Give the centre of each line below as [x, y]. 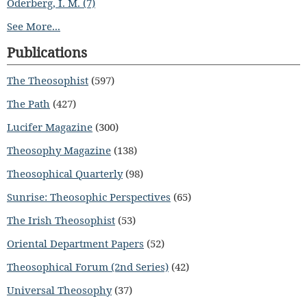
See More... [34, 26]
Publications [47, 52]
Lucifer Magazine [50, 127]
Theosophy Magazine [59, 150]
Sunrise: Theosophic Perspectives [89, 197]
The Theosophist [48, 80]
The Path [28, 103]
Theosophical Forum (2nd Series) [88, 267]
